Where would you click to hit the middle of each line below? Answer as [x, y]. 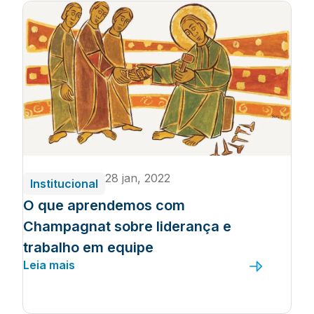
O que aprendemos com [104, 205]
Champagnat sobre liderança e [127, 226]
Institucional [64, 184]
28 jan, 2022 [138, 178]
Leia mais [49, 265]
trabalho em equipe [88, 247]
